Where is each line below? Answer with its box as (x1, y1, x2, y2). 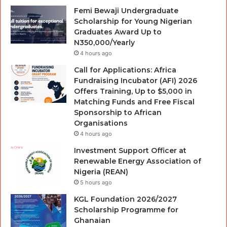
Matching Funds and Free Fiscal (74, 97, 195, 106)
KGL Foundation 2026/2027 (74, 194, 177, 204)
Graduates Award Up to (74, 27, 162, 36)
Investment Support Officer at (74, 145, 186, 155)
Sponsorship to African (74, 107, 162, 117)
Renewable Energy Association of (74, 156, 201, 166)
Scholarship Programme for (74, 205, 178, 214)
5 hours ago (80, 178, 112, 186)
